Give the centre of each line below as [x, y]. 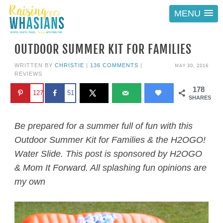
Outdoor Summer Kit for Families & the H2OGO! [110, 140]
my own [30, 181]
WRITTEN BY [34, 65]
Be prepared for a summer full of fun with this [103, 126]
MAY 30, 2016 [192, 65]
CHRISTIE [69, 65]
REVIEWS [28, 74]
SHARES [200, 98]
